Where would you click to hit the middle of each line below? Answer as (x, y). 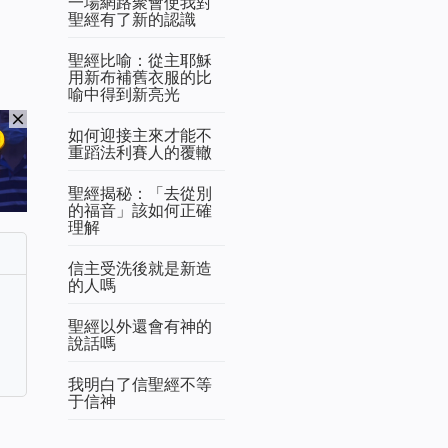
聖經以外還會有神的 (140, 326)
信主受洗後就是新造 (140, 268)
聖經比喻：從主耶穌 (140, 60)
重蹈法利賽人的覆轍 (140, 152)
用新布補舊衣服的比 (140, 77)
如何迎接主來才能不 (140, 135)
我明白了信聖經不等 (140, 384)
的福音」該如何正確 (140, 210)
